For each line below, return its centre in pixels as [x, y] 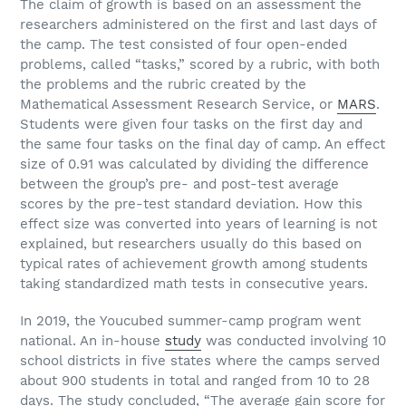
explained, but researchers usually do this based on [191, 243]
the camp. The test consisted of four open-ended [184, 44]
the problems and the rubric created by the [163, 84]
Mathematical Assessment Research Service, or [179, 104]
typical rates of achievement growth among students [194, 263]
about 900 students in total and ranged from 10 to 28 [195, 380]
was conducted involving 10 [294, 340]
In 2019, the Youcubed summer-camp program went [190, 320]
